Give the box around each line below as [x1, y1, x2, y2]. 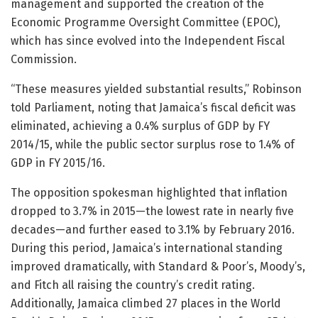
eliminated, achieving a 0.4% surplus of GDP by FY [11, 119, 270, 133]
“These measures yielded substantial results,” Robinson [11, 82, 302, 96]
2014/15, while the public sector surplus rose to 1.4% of [11, 137, 295, 151]
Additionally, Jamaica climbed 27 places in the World [11, 296, 281, 310]
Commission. [11, 52, 77, 66]
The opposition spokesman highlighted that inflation [11, 185, 287, 199]
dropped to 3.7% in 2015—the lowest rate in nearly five [11, 204, 294, 218]
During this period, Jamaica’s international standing [11, 241, 283, 255]
